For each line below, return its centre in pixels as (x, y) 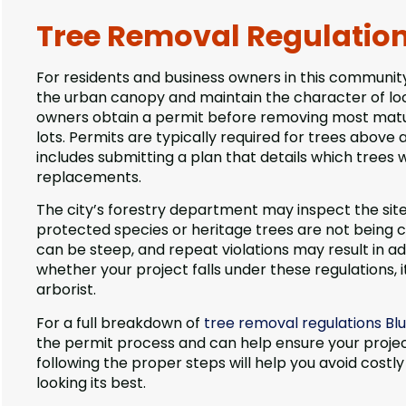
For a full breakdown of (120, 323)
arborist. (66, 290)
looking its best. (91, 382)
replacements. (89, 178)
